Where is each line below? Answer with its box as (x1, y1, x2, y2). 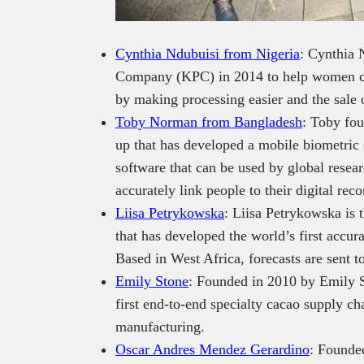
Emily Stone (115, 272, 188, 289)
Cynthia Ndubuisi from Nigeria (115, 45, 300, 62)
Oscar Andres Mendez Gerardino (115, 340, 310, 357)
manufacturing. (115, 318, 205, 335)
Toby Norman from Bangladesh (115, 113, 302, 130)
